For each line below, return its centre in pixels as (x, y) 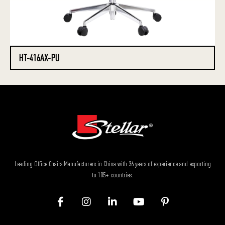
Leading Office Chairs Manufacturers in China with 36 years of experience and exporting (113, 163)
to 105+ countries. (113, 175)
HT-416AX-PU (39, 58)
